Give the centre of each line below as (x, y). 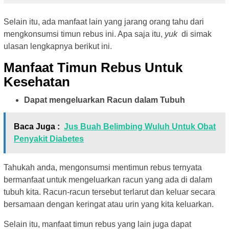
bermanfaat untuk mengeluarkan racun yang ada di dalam (108, 179)
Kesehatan (37, 82)
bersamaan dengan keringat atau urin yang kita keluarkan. (109, 204)
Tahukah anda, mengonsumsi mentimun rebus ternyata (103, 167)
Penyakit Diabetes (49, 139)
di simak (194, 34)
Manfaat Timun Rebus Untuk (93, 68)
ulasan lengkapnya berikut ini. (58, 47)
